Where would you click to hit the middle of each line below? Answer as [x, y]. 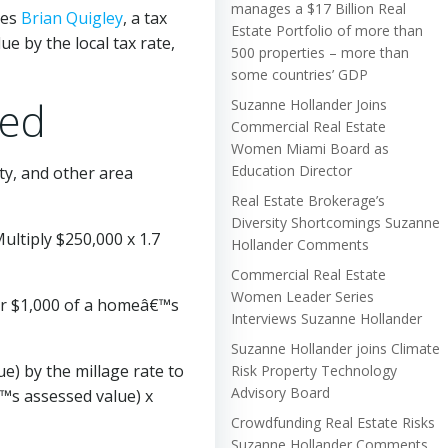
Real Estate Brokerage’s [308, 200]
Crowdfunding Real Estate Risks [333, 422]
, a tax [145, 17]
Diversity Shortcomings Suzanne [335, 222]
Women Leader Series [302, 296]
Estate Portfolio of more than [327, 30]
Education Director [291, 170]
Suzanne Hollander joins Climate [335, 348]
